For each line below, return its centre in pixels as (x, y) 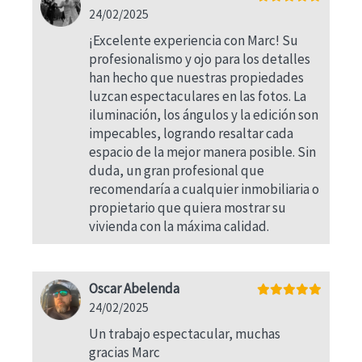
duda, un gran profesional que (177, 170)
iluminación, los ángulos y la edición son (204, 115)
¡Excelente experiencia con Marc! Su (194, 40)
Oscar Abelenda (134, 288)
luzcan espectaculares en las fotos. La (198, 96)
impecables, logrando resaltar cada (191, 133)
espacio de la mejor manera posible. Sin (202, 152)
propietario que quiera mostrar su (187, 208)
